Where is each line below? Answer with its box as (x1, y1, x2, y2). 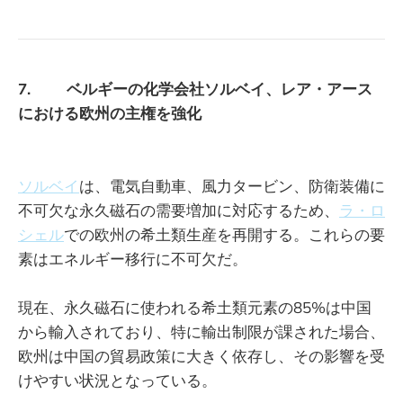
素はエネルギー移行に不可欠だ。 (18, 249, 247, 269)
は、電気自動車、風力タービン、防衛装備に (79, 176, 385, 196)
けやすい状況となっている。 (18, 371, 217, 390)
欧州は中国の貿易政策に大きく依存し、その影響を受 (18, 346, 385, 366)
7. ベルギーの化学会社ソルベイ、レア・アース (18, 79, 372, 99)
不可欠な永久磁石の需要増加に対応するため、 (18, 201, 339, 220)
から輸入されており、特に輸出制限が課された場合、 (18, 322, 385, 342)
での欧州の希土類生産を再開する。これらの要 (64, 225, 385, 245)
